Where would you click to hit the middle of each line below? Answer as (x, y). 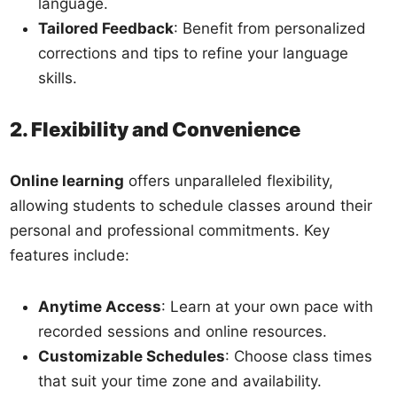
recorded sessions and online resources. (183, 331)
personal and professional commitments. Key (170, 230)
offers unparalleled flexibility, (229, 180)
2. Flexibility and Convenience (156, 129)
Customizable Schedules (132, 356)
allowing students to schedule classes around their (191, 205)
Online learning (67, 180)
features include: (70, 255)
